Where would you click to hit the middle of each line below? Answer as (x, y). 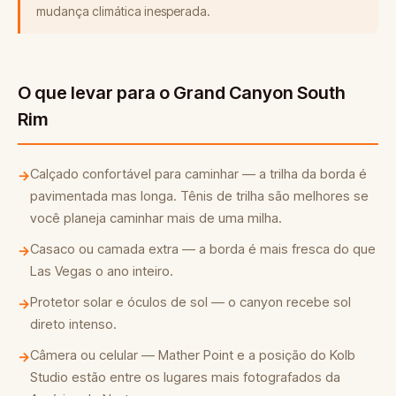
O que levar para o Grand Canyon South (182, 92)
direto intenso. (73, 324)
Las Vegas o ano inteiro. (102, 270)
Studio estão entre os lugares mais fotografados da (185, 377)
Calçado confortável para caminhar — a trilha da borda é (198, 173)
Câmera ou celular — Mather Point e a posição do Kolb (193, 354)
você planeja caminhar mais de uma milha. (156, 217)
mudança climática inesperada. (123, 11)
